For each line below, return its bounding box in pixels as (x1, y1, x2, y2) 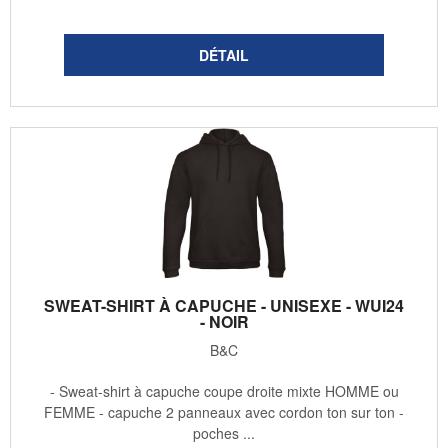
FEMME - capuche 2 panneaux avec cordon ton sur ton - (44, 402, 404, 423)
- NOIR (199, 310, 249, 334)
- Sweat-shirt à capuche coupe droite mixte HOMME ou (49, 381, 399, 402)
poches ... (193, 423, 255, 444)
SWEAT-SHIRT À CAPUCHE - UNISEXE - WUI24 (44, 294, 404, 318)
